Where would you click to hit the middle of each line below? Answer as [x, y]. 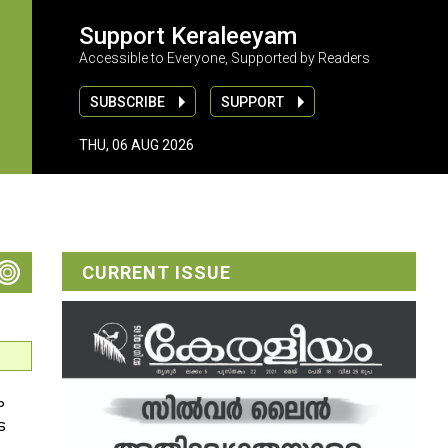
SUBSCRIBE [127, 101]
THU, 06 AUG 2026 [136, 144]
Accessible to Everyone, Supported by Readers [224, 57]
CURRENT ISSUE [156, 272]
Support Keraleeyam [187, 35]
